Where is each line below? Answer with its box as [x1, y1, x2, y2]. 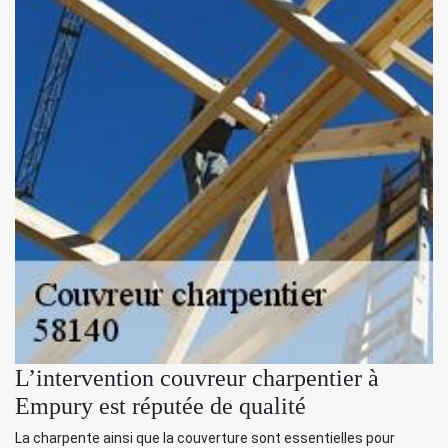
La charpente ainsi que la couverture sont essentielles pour [15, 429, 395, 446]
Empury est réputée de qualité [15, 392, 306, 419]
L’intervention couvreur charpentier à [15, 364, 379, 391]
